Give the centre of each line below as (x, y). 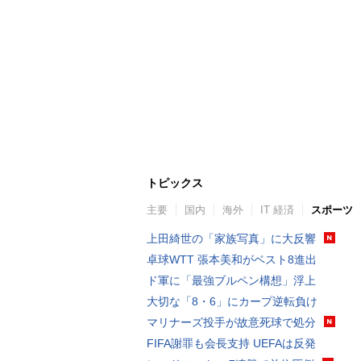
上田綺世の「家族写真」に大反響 (231, 238)
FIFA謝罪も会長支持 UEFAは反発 (231, 343)
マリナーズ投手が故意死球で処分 (231, 322)
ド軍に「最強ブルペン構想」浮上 (231, 280)
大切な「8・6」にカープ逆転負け (232, 301)
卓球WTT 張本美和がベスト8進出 (232, 259)
